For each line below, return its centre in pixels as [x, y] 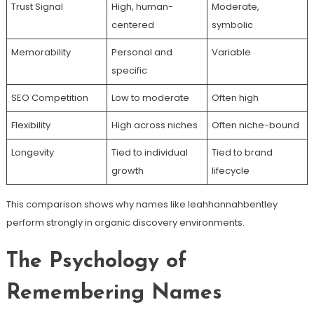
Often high [235, 97]
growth [128, 170]
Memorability [41, 52]
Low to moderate [151, 97]
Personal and [142, 52]
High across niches [155, 125]
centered [133, 25]
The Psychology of [96, 261]
